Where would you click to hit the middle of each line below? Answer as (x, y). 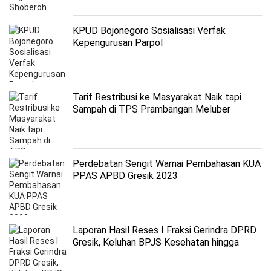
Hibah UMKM (100, 254)
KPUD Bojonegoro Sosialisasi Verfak (149, 31)
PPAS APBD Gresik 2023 (125, 176)
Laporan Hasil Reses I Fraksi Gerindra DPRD (165, 230)
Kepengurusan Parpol (118, 43)
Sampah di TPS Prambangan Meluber (152, 109)
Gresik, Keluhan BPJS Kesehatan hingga (156, 242)
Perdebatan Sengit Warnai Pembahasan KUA (167, 164)
